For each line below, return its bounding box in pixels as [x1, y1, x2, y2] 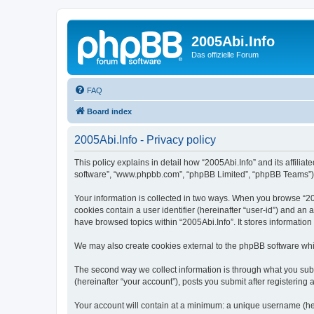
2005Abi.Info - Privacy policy [74, 133, 216, 146]
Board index [87, 107, 132, 116]
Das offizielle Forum [191, 50, 259, 59]
